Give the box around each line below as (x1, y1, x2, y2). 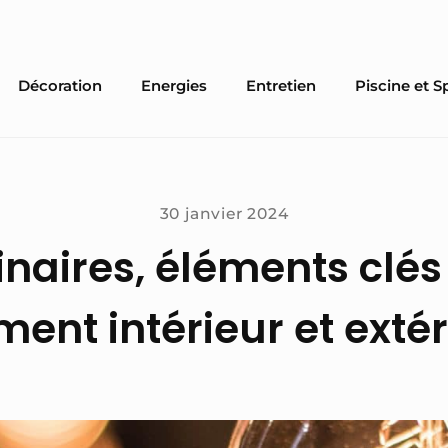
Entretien (245, 77, 316, 95)
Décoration (18, 77, 103, 95)
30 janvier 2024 (159, 204, 289, 224)
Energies (140, 77, 207, 95)
